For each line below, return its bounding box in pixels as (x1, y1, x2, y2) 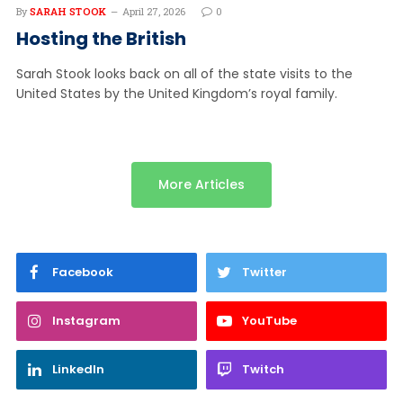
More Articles (158, 175, 245, 193)
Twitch (242, 360, 284, 378)
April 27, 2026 (121, 4, 185, 18)
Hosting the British (16, 25, 186, 51)
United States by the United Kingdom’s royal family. (16, 84, 337, 103)
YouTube (242, 311, 297, 329)
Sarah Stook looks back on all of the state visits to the (16, 64, 353, 83)
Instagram (52, 311, 121, 329)
